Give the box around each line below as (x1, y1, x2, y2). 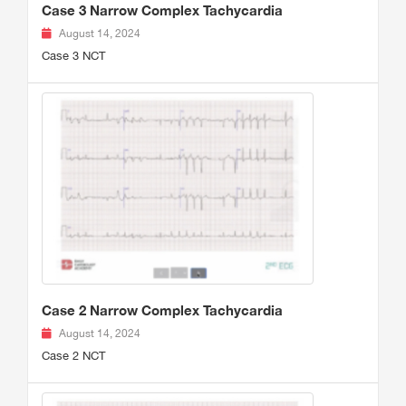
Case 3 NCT (42, 48, 105, 63)
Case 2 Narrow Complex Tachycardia (42, 301, 283, 318)
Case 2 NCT (42, 348, 105, 362)
